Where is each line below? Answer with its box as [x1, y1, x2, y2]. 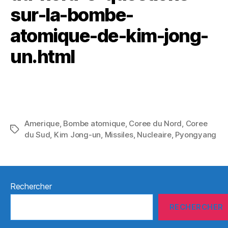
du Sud [24, 130, 50, 139]
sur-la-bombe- [10, 4, 133, 26]
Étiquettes [10, 125, 47, 134]
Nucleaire [137, 130, 172, 139]
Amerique [24, 119, 60, 128]
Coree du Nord [129, 119, 182, 128]
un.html [10, 45, 75, 68]
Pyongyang [175, 130, 217, 139]
